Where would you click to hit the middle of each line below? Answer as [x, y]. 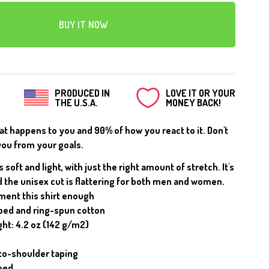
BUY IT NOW [83, 24]
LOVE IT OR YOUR [200, 93]
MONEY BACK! [193, 102]
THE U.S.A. [76, 102]
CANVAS [123, 22]
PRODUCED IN [82, 93]
